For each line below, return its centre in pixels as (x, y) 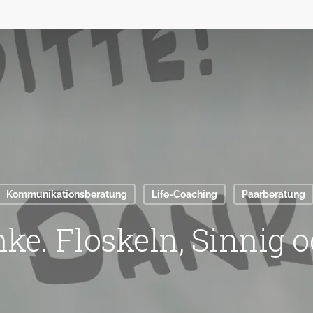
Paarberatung (273, 194)
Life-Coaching (184, 194)
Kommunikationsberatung (66, 194)
